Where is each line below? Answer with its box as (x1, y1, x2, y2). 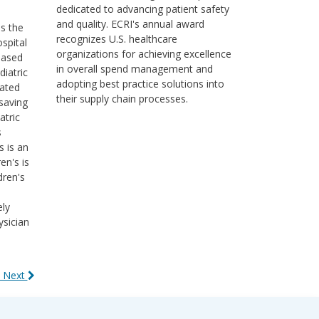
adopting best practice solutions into (56, 77, 224, 90)
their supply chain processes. (56, 92, 188, 105)
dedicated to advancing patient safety (56, 2, 229, 16)
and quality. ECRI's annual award (56, 17, 204, 31)
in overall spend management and (56, 62, 213, 75)
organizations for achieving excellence (56, 47, 231, 61)
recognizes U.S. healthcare (56, 32, 177, 46)
